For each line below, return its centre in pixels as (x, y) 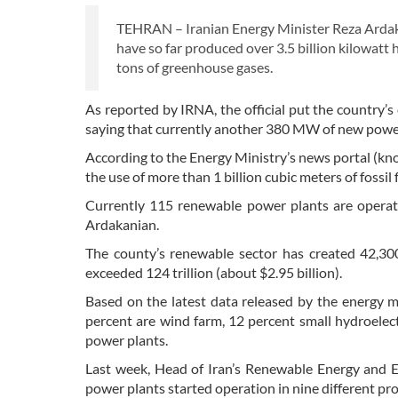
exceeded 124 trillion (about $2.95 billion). (214, 273)
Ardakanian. (122, 225)
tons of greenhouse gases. (195, 68)
